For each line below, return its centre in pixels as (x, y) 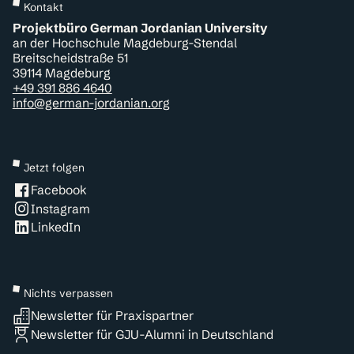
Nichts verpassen (68, 294)
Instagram (61, 209)
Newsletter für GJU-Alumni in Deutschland (153, 334)
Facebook (59, 190)
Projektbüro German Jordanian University (140, 28)
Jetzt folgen (54, 168)
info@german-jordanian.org (91, 104)
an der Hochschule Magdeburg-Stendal (128, 43)
